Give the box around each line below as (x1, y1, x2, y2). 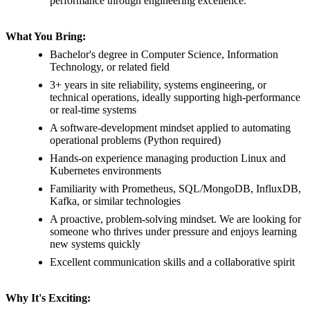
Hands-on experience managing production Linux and (50, 152, 286, 165)
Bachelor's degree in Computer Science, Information (50, 48, 278, 61)
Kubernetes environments (50, 165, 161, 177)
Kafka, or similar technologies (50, 195, 181, 208)
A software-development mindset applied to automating (50, 122, 291, 134)
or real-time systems (50, 104, 136, 116)
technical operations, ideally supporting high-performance (50, 91, 300, 104)
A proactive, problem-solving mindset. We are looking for (50, 213, 301, 226)
